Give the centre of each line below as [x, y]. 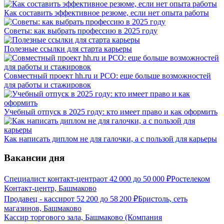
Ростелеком [190, 179]
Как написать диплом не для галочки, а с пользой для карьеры [110, 138]
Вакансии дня [34, 158]
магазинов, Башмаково [43, 208]
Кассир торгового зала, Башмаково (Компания [83, 217]
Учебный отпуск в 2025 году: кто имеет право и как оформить [111, 111]
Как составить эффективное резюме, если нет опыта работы [106, 12]
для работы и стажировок [47, 84]
